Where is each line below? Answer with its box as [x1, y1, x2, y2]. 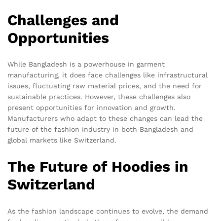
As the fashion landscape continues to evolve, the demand [7, 207, 208, 216]
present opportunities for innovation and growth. [7, 104, 176, 112]
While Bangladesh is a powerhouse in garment [7, 60, 165, 69]
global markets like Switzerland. [7, 136, 116, 145]
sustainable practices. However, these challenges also [7, 93, 190, 101]
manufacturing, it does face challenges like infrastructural [7, 71, 208, 79]
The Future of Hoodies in [7, 158, 188, 176]
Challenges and [7, 11, 119, 29]
